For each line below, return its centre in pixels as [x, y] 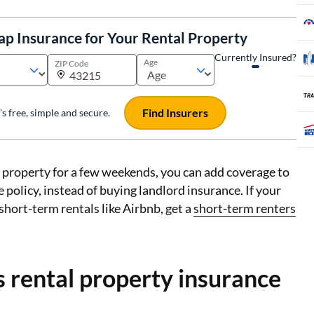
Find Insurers [176, 112]
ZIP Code [72, 63]
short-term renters [245, 208]
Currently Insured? [255, 57]
